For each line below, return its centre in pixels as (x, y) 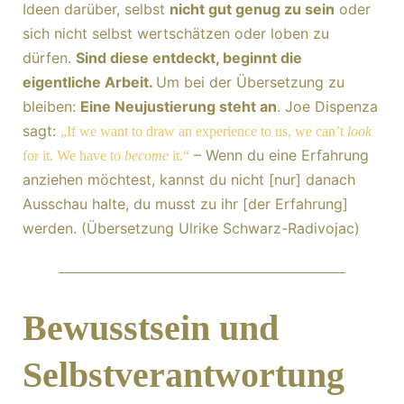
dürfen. (49, 58)
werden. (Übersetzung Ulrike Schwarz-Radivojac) (191, 228)
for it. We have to (73, 156)
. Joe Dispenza (327, 106)
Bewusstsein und (151, 328)
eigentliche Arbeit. (89, 82)
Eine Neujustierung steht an (179, 106)
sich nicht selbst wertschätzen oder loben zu (176, 33)
